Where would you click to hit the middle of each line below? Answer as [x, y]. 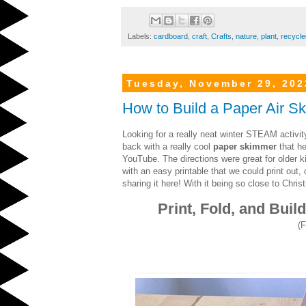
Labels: [141, 37]
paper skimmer [245, 146]
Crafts [221, 37]
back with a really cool [168, 146]
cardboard [171, 37]
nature [246, 37]
